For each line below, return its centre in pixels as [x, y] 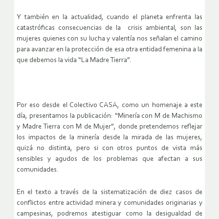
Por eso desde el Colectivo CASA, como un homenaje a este [109, 105]
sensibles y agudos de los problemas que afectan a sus [109, 159]
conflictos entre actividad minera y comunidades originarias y [109, 203]
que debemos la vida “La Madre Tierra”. [74, 60]
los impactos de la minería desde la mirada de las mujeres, [109, 137]
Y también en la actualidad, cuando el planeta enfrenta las [109, 17]
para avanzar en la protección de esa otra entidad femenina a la [109, 49]
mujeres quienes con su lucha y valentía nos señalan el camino [109, 39]
